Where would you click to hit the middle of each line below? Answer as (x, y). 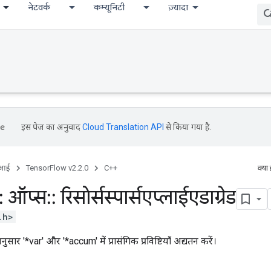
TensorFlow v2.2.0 (57, 168)
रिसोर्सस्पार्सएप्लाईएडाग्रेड (146, 197)
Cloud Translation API (123, 127)
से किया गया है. (188, 127)
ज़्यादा (178, 7)
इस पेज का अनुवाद (52, 127)
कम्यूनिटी (109, 7)
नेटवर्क (39, 7)
